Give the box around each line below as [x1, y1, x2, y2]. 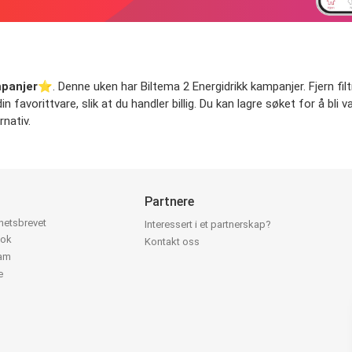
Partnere [145, 193, 195, 209]
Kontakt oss [145, 235, 200, 247]
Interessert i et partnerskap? [145, 218, 272, 230]
